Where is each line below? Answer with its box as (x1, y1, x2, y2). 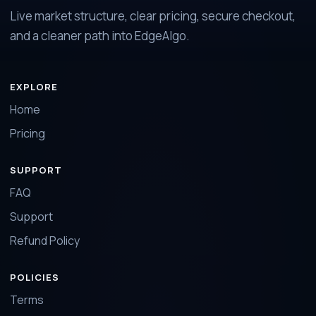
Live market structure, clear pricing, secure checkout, (10, 8, 296, 24)
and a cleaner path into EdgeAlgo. (10, 28, 190, 44)
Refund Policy (10, 233, 80, 248)
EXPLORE (10, 80, 59, 93)
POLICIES (10, 271, 60, 284)
